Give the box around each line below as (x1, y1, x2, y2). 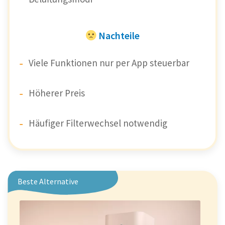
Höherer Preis (29, 86, 85, 99)
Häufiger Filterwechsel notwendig (29, 117, 167, 129)
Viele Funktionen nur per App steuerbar (29, 56, 189, 69)
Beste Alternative (18, 176, 78, 186)
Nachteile (98, 29, 140, 42)
